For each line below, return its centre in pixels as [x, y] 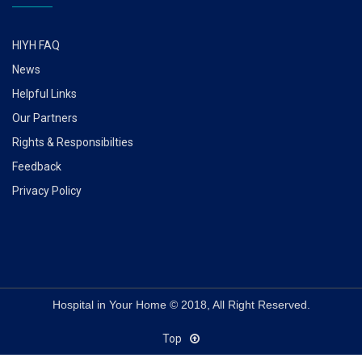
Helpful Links [44, 93]
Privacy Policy [47, 190]
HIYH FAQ [36, 45]
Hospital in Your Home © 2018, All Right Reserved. [181, 304]
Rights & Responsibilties [73, 142]
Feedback [37, 166]
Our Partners [45, 118]
